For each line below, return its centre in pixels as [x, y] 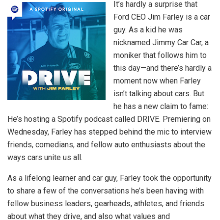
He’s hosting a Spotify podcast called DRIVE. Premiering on [109, 119]
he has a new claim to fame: [161, 107]
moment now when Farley [157, 81]
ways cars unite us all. [45, 158]
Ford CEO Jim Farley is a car [162, 17]
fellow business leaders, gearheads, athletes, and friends [106, 204]
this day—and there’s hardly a [163, 68]
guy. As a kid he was [148, 30]
